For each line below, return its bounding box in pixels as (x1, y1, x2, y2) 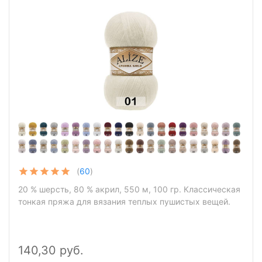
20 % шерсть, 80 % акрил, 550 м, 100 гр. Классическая (18, 184, 240, 194)
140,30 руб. (18, 243, 84, 257)
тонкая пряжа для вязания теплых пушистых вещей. (18, 196, 230, 206)
